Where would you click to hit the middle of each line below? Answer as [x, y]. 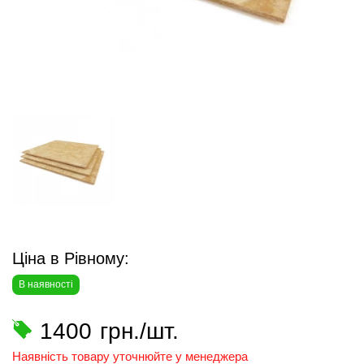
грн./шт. [139, 331]
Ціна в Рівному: [71, 258]
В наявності [46, 284]
